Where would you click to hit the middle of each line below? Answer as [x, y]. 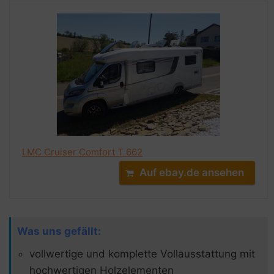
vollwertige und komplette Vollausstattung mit [142, 254]
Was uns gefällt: [59, 231]
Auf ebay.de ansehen [192, 172]
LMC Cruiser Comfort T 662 [82, 152]
